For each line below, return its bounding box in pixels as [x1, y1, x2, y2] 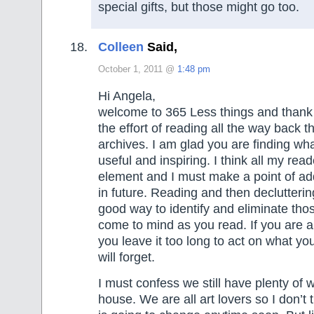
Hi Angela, [98, 88, 156, 103]
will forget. [98, 250, 155, 264]
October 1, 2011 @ [98, 64, 177, 75]
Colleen [98, 40, 144, 55]
